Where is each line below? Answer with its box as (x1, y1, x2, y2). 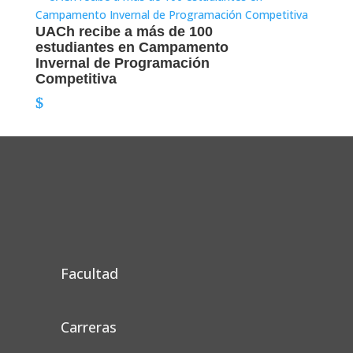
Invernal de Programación (35, 55, 210, 71)
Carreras (60, 318, 117, 336)
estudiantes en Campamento (35, 39, 229, 55)
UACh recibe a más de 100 (35, 24, 213, 39)
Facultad (60, 264, 118, 283)
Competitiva (35, 71, 117, 87)
